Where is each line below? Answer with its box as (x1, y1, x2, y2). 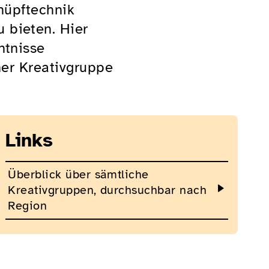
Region (8, 198, 47, 213)
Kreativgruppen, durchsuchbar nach (8, 183, 207, 198)
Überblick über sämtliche (8, 167, 149, 182)
